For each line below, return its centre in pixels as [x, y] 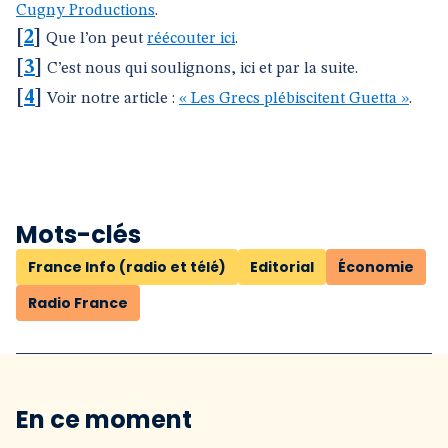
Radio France [78, 303]
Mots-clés [78, 234]
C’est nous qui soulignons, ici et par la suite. [202, 69]
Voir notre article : [113, 99]
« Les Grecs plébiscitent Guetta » [294, 99]
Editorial [282, 267]
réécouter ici [191, 39]
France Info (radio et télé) [127, 267]
